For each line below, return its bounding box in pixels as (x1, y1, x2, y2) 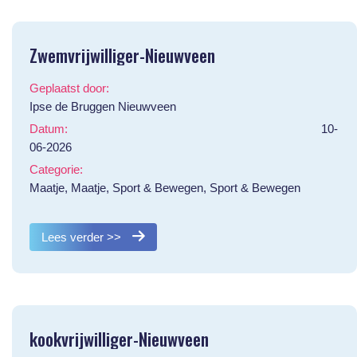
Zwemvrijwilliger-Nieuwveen (29, 41, 215, 68)
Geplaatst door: (29, 80, 109, 95)
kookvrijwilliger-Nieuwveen (29, 325, 209, 351)
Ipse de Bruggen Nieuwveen (29, 99, 176, 113)
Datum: (29, 121, 68, 135)
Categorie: (29, 162, 83, 176)
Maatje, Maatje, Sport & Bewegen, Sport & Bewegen (29, 180, 300, 194)
